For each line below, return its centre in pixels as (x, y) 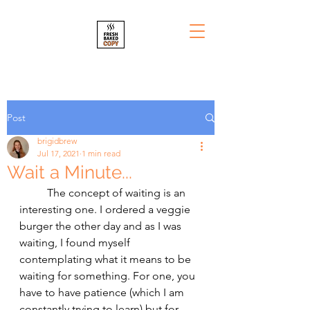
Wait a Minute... (70, 172)
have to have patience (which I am (103, 292)
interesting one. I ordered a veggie (106, 209)
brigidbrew (57, 141)
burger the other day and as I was (102, 226)
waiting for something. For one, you (109, 276)
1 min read (101, 153)
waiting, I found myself (76, 243)
